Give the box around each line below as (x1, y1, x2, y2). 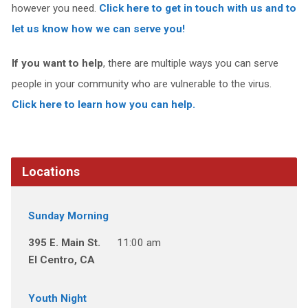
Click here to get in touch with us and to (98, 2, 296, 14)
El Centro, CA (27, 254, 95, 266)
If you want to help (11, 57, 103, 69)
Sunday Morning (27, 210, 109, 222)
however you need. (11, 2, 99, 14)
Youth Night (27, 292, 87, 305)
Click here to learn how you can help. (11, 98, 195, 111)
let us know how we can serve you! (11, 23, 185, 35)
